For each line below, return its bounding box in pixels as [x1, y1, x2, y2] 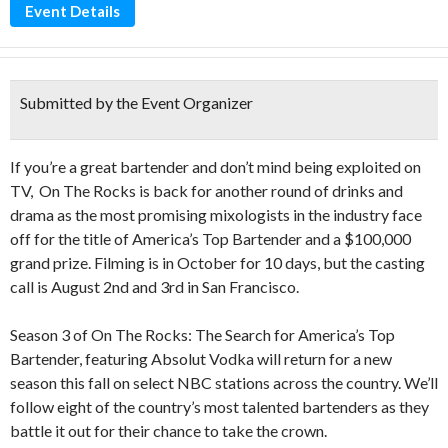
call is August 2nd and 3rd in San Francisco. [10, 277, 299, 296]
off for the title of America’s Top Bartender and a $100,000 [10, 229, 411, 248]
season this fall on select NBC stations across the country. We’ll [10, 373, 438, 392]
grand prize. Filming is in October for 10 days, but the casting [10, 253, 425, 272]
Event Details [25, 2, 120, 20]
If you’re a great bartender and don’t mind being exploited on [10, 157, 421, 176]
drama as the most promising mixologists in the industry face [10, 205, 422, 224]
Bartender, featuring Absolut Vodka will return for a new [10, 349, 392, 368]
